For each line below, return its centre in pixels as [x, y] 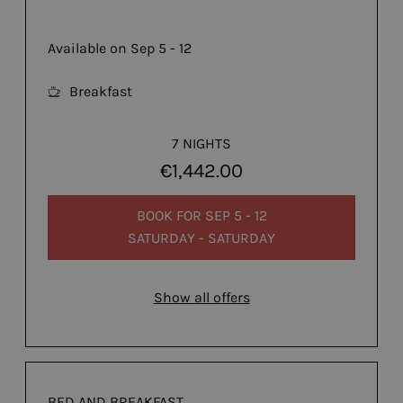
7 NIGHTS [201, 143]
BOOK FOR [170, 216]
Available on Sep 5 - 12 [120, 48]
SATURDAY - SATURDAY [201, 238]
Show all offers [201, 297]
